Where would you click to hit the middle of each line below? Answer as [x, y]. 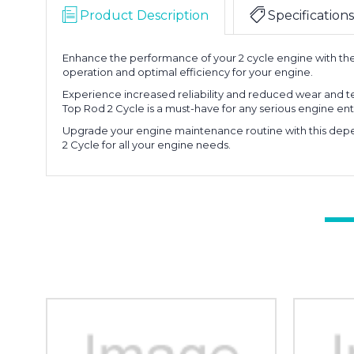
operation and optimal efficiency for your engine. [188, 72]
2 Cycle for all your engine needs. [147, 144]
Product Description [144, 15]
